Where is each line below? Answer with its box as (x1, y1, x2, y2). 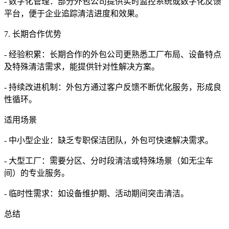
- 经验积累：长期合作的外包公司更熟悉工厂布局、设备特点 (4, 50, 221, 59)
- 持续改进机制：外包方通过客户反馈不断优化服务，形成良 (4, 83, 221, 92)
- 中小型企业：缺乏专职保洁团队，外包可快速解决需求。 (4, 136, 213, 145)
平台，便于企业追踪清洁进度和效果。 (4, 9, 143, 18)
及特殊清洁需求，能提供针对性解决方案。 (4, 62, 159, 72)
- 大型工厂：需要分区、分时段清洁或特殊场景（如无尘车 (4, 156, 213, 166)
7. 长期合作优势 (4, 30, 61, 39)
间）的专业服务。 (4, 169, 70, 178)
